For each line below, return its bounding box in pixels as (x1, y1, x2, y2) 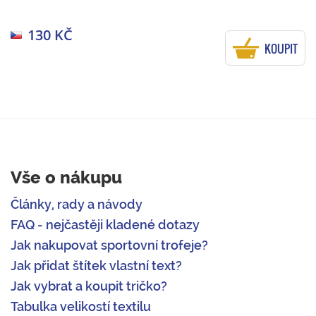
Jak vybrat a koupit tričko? (11, 279, 167, 294)
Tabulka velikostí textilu (11, 299, 151, 315)
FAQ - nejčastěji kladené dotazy (11, 217, 200, 233)
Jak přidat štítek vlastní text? (11, 258, 182, 274)
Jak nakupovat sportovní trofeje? (11, 238, 208, 253)
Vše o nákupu (11, 167, 122, 188)
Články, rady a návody (11, 197, 142, 212)
